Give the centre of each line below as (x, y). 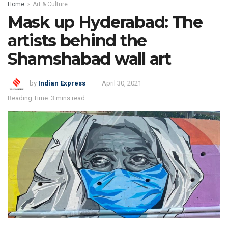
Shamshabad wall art (89, 59)
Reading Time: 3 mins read (46, 98)
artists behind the (77, 41)
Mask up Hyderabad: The (105, 22)
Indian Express (62, 83)
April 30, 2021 (122, 83)
